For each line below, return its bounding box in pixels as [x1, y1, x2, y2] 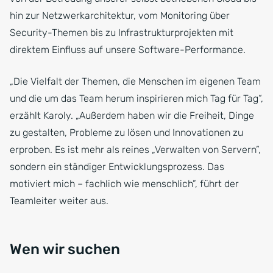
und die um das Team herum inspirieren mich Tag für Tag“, [10, 92, 263, 104]
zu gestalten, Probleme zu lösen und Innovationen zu [10, 126, 243, 138]
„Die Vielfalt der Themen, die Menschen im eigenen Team [10, 75, 261, 87]
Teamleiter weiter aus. [10, 194, 108, 207]
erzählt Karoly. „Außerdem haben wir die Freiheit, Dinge [10, 109, 254, 121]
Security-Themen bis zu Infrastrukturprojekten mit [10, 26, 233, 38]
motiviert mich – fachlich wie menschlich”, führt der [10, 177, 239, 190]
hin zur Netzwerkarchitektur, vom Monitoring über [10, 9, 230, 21]
